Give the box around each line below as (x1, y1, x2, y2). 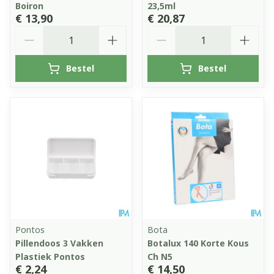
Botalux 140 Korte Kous (147, 237, 249, 249)
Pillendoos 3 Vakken (15, 237, 103, 249)
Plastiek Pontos (15, 250, 85, 262)
